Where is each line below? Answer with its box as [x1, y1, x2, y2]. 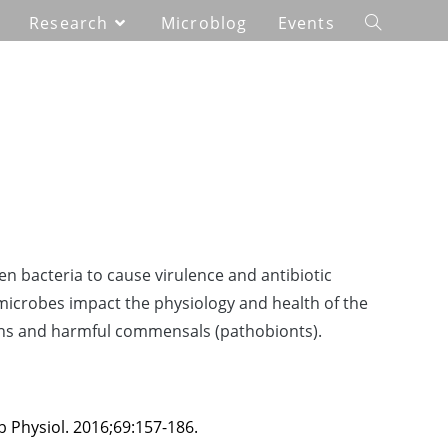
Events [277, 12, 335, 34]
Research [28, 12, 109, 34]
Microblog [160, 12, 248, 34]
